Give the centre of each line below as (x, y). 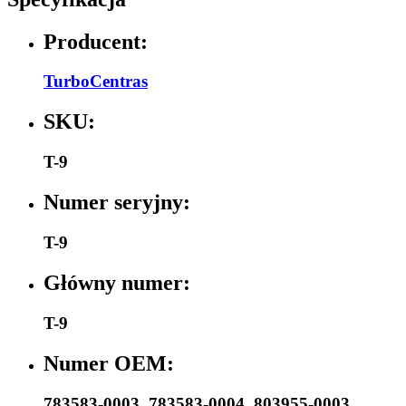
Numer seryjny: (117, 203)
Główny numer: (117, 282)
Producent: (96, 41)
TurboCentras (96, 82)
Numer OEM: (109, 363)
